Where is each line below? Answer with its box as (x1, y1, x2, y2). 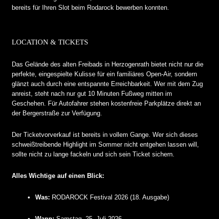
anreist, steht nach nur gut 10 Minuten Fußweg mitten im (12, 89, 172, 97)
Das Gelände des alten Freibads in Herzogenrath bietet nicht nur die (12, 60, 203, 68)
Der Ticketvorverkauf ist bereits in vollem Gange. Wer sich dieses (12, 131, 198, 138)
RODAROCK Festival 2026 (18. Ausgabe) (49, 193, 169, 201)
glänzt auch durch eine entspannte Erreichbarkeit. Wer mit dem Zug (12, 80, 203, 88)
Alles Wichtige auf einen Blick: (12, 172, 104, 179)
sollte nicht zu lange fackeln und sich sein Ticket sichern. (12, 150, 175, 158)
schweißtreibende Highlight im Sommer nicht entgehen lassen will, (12, 140, 199, 148)
